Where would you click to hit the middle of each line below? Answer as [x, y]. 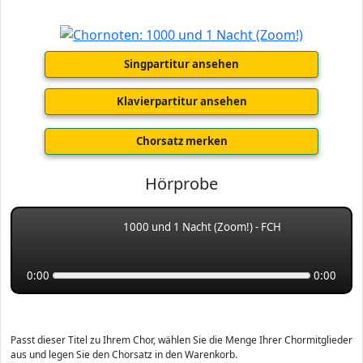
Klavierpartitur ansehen [181, 101]
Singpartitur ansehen [181, 64]
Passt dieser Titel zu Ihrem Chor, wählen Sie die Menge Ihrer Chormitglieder [181, 340]
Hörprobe [181, 183]
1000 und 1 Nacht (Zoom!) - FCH [202, 226]
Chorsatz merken [181, 141]
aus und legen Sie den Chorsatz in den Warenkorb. [124, 354]
